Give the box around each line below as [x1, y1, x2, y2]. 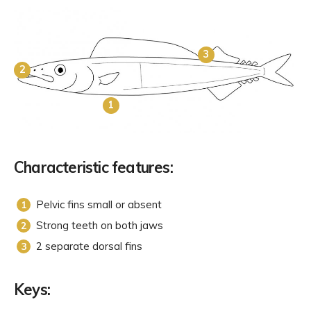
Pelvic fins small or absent [36, 198, 162, 212]
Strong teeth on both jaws [36, 219, 163, 233]
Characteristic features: [14, 158, 173, 178]
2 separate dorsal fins [36, 239, 142, 253]
